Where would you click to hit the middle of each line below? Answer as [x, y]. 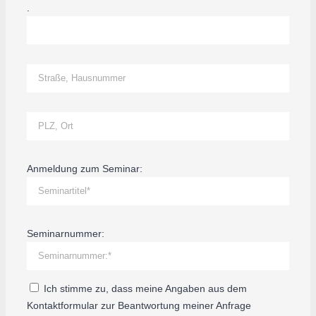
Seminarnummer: [66, 233]
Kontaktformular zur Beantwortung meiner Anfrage [139, 305]
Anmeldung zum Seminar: [85, 168]
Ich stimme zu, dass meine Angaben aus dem [144, 288]
